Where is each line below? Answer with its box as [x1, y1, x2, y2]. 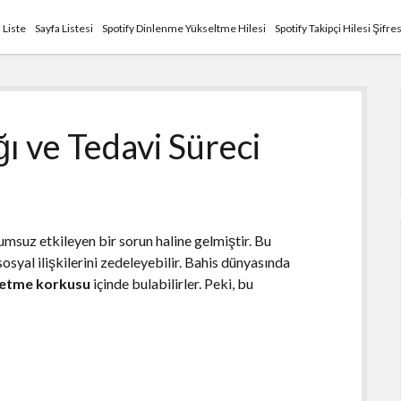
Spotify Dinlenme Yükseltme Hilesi [102, 21, 267, 35]
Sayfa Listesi [35, 21, 94, 35]
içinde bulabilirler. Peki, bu [90, 274, 254, 292]
